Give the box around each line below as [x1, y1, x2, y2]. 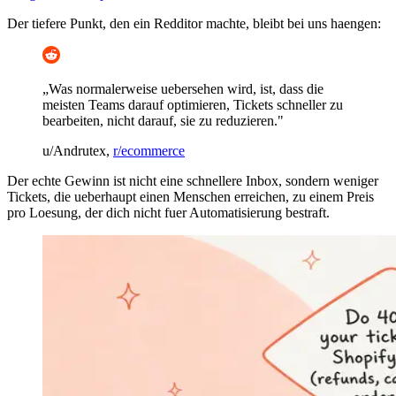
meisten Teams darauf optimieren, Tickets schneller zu [42, 96, 343, 112]
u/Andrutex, [42, 142, 113, 158]
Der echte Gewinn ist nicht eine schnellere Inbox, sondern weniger [7, 172, 378, 188]
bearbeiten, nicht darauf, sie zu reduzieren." [42, 112, 284, 128]
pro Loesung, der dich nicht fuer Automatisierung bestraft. [7, 204, 330, 220]
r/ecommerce [113, 142, 185, 158]
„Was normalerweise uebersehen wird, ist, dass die [42, 80, 324, 96]
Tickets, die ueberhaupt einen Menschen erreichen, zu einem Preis [7, 188, 374, 204]
